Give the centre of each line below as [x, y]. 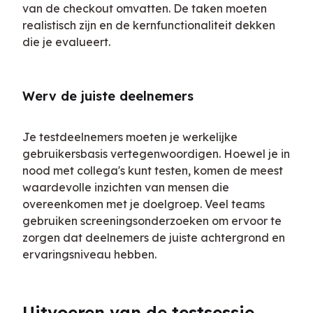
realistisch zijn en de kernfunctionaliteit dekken [149, 25]
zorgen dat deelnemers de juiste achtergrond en [154, 238]
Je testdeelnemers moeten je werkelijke [130, 137]
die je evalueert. [66, 42]
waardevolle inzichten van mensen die [126, 187]
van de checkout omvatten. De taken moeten [145, 8]
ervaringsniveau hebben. [89, 254]
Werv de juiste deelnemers [108, 96]
